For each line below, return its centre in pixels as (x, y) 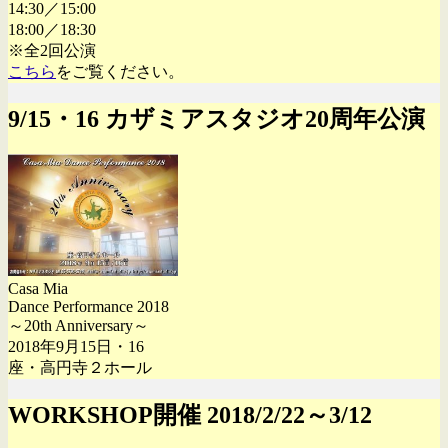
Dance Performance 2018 (88, 307)
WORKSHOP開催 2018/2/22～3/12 (190, 415)
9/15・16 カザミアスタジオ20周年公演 (216, 118)
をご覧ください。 (120, 71)
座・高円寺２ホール (80, 368)
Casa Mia (38, 289)
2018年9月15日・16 (76, 347)
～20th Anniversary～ (78, 326)
